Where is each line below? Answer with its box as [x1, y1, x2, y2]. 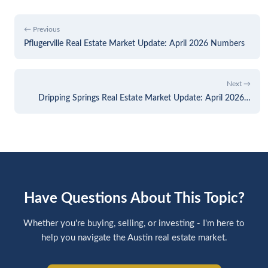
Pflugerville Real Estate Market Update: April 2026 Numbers [24, 38, 245, 48]
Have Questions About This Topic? [23, 191, 245, 206]
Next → [227, 80, 251, 87]
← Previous [24, 25, 60, 33]
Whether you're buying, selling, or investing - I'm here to [23, 218, 245, 228]
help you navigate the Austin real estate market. [41, 233, 227, 242]
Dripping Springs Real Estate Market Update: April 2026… [38, 93, 251, 102]
